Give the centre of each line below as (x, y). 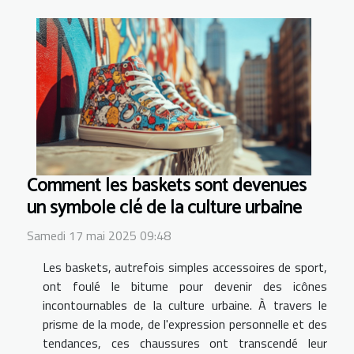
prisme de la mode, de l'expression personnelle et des (185, 324)
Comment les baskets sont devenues (167, 186)
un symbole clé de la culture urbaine (164, 209)
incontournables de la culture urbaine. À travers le (185, 305)
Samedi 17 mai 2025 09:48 (99, 236)
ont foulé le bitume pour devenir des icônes (185, 286)
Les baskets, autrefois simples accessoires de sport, (185, 267)
